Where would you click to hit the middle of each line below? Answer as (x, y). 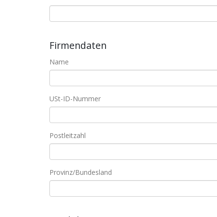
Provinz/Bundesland (81, 172)
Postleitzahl (68, 135)
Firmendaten (78, 45)
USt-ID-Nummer (75, 99)
